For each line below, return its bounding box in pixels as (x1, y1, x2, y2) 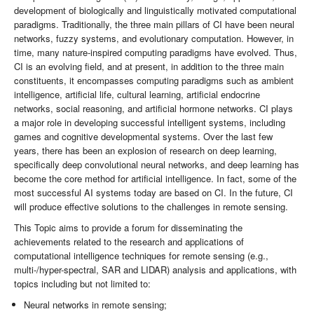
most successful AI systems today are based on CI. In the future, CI (14, 186, 293, 200)
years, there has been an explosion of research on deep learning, (14, 144, 277, 158)
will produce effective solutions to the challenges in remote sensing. (14, 200, 288, 214)
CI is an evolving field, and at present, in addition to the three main (14, 60, 284, 74)
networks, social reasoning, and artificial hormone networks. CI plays (14, 102, 293, 116)
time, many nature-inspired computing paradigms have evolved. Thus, (14, 46, 297, 60)
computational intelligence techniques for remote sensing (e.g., (14, 249, 268, 263)
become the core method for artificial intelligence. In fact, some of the (14, 172, 296, 186)
